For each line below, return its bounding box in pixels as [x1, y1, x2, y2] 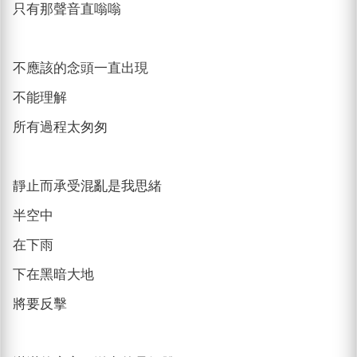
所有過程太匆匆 [13, 119, 108, 135]
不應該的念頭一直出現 [13, 60, 149, 76]
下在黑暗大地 [13, 266, 95, 282]
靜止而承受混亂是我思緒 [13, 178, 163, 194]
